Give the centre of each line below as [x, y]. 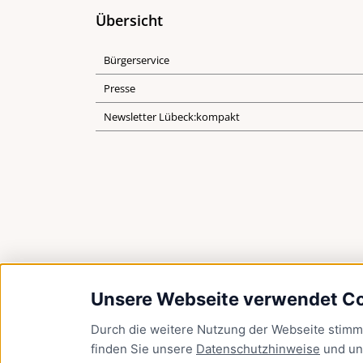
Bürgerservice [137, 60]
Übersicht [129, 20]
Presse [120, 88]
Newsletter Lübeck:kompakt [172, 117]
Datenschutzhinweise [258, 349]
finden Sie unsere [143, 349]
